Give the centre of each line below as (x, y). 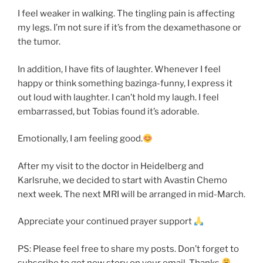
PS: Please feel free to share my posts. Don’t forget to (128, 249)
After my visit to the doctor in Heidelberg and (111, 166)
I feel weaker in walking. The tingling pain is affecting (126, 14)
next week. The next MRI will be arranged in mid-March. (131, 194)
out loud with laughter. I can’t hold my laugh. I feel (118, 97)
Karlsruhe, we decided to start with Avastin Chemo (122, 180)
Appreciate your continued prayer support (106, 222)
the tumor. (39, 42)
